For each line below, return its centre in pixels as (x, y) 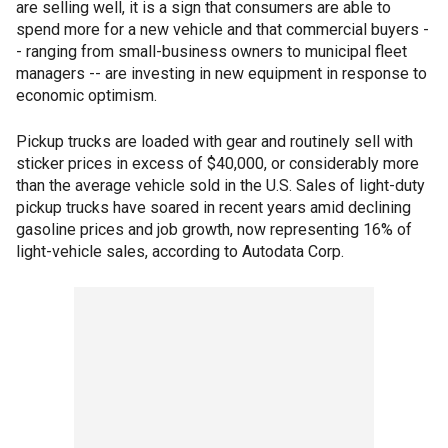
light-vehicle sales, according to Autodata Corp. (180, 251)
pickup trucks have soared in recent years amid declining (213, 207)
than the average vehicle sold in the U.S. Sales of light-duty (220, 185)
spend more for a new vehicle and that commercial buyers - (222, 29)
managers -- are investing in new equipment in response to (221, 73)
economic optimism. (86, 95)
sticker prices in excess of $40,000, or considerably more (217, 163)
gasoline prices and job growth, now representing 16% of (214, 229)
